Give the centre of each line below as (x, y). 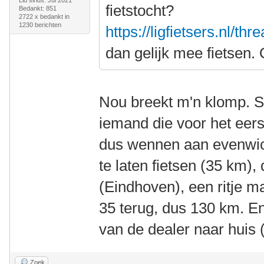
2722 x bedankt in (44, 17)
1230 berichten (40, 25)
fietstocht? (140, 11)
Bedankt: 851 (37, 9)
